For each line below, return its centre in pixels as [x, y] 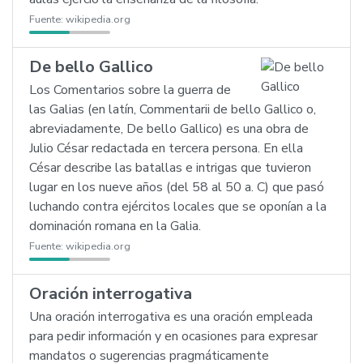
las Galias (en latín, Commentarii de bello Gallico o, [173, 109]
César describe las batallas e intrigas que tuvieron [170, 168]
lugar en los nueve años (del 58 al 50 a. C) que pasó [177, 187]
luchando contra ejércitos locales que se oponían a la [178, 207]
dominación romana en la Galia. [115, 226]
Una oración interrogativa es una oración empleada [171, 317]
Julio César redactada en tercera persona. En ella [166, 148]
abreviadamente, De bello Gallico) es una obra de [169, 129]
